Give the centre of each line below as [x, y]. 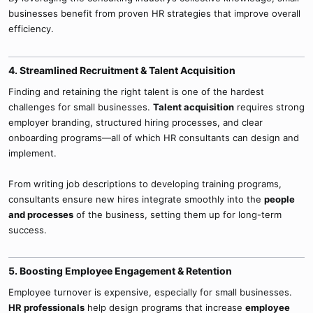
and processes [41, 214]
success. [28, 230]
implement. [32, 153]
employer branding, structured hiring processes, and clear [136, 122]
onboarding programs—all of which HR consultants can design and [154, 137]
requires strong [269, 107]
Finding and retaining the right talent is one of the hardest [136, 91]
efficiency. [31, 29]
